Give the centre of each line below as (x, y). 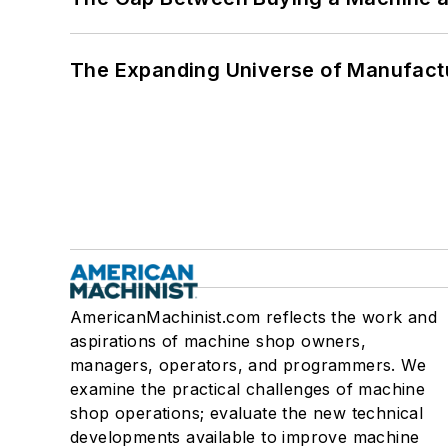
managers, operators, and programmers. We (248, 365)
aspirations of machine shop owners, (218, 341)
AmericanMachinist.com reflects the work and (254, 317)
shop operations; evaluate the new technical (247, 413)
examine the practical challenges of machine (248, 389)
